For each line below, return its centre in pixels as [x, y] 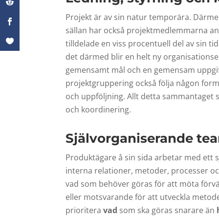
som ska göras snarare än [167, 210]
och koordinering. [99, 110]
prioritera [85, 210]
